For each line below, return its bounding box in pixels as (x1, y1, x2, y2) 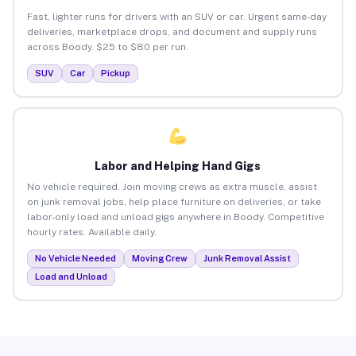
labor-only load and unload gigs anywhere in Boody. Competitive (26, 211, 324, 222)
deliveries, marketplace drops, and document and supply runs (26, 25, 317, 37)
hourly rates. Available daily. (26, 226, 157, 238)
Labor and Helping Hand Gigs (95, 159, 261, 172)
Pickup (100, 68, 130, 78)
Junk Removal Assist (203, 253, 291, 263)
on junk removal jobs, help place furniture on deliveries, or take (26, 195, 321, 207)
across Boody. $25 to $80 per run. (26, 41, 188, 52)
